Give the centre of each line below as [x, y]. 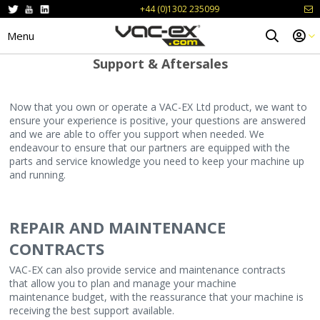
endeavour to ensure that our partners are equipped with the [150, 147]
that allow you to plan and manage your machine [123, 283]
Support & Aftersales [160, 64]
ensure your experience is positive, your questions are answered [157, 120]
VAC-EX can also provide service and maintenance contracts [147, 270]
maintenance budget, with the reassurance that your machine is [156, 297]
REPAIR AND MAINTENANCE [117, 227]
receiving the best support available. [92, 310]
